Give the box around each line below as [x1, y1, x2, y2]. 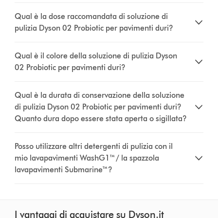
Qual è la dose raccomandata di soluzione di [15, 12, 168, 21]
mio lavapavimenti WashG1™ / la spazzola [15, 153, 160, 163]
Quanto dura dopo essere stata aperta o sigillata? [15, 114, 187, 124]
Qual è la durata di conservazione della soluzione [15, 91, 185, 100]
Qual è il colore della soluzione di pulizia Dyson [15, 51, 178, 61]
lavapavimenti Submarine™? [15, 165, 113, 175]
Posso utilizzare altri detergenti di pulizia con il [15, 142, 173, 151]
